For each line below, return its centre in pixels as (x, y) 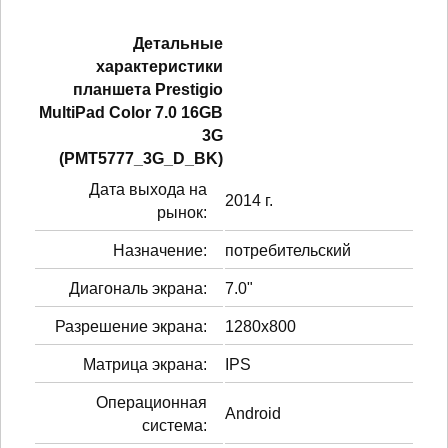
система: (174, 425)
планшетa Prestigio (148, 89)
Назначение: (160, 250)
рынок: (182, 212)
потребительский (288, 250)
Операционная (151, 402)
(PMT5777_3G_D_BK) (141, 158)
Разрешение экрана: (131, 326)
